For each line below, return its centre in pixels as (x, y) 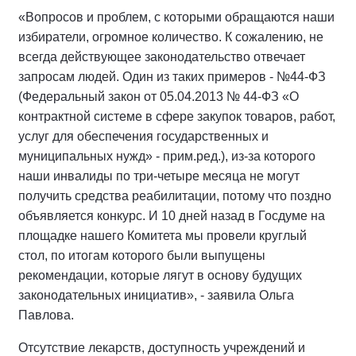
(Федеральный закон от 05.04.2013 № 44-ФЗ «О (159, 97)
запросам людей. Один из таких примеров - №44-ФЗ (172, 77)
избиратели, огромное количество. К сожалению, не (171, 37)
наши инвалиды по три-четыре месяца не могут (159, 176)
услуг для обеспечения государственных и (143, 137)
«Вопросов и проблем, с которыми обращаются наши (176, 17)
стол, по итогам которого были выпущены (142, 256)
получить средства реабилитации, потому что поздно (175, 196)
